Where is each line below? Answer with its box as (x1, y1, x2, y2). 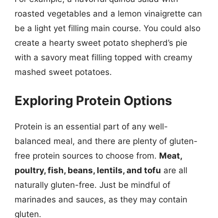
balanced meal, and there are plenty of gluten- (15, 136, 198, 146)
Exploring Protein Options (15, 92, 172, 108)
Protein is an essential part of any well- (15, 121, 168, 131)
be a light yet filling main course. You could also (15, 23, 200, 33)
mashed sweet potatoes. (15, 67, 112, 77)
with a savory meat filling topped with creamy (15, 53, 192, 62)
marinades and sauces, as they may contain (15, 194, 187, 204)
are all (161, 165, 187, 175)
